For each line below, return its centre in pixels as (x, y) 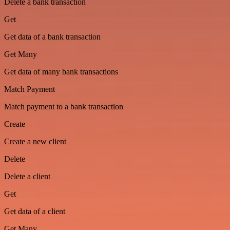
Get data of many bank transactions (61, 72)
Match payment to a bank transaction (64, 107)
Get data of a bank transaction (52, 37)
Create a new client (35, 141)
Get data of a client (35, 211)
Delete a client (27, 176)
